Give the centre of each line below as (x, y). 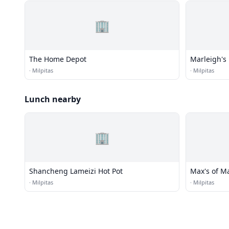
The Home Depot (58, 59)
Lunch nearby (53, 99)
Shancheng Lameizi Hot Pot (76, 171)
